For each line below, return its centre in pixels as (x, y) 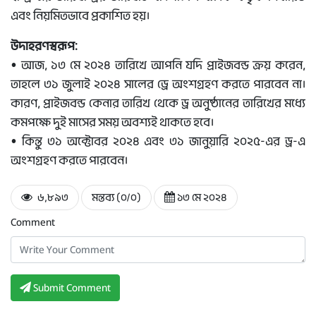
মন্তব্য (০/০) (116, 198)
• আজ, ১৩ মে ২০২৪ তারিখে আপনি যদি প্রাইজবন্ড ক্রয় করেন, (158, 66)
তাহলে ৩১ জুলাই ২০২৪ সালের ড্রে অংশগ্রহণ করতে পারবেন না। (158, 85)
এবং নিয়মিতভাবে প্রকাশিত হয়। (80, 16)
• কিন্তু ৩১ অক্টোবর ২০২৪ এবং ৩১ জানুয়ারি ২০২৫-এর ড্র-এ (158, 142)
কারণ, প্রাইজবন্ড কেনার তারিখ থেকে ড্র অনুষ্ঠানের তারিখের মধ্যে (158, 104)
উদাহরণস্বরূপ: (44, 47)
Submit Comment (71, 288)
